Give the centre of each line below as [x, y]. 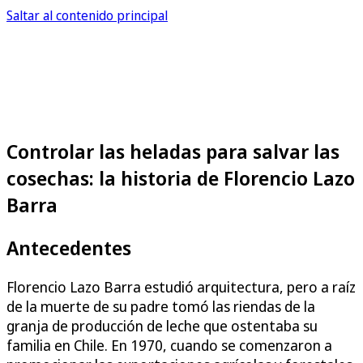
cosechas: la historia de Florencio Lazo [181, 177]
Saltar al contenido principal [87, 15]
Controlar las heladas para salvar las [173, 151]
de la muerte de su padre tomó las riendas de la [161, 306]
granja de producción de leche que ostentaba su [162, 325]
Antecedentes [69, 247]
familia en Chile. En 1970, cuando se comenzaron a [169, 345]
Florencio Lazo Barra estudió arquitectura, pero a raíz [181, 286]
